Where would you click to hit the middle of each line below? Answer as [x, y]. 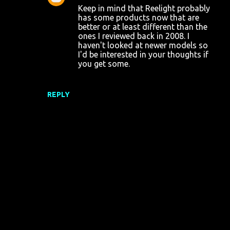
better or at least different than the [143, 27]
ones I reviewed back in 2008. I [134, 36]
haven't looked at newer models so [143, 45]
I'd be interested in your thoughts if [143, 54]
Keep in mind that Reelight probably [144, 8]
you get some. [104, 64]
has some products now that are [139, 17]
